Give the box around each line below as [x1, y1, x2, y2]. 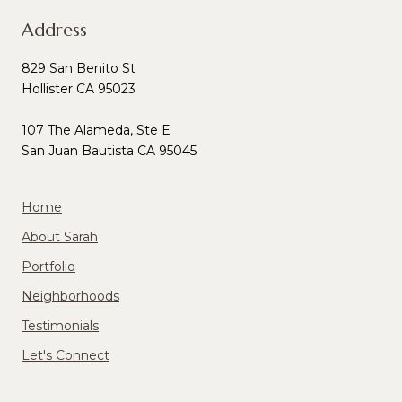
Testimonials [22, 317, 99, 334]
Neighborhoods [22, 287, 119, 304]
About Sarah [22, 228, 98, 245]
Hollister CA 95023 [22, 80, 135, 97]
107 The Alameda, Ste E [22, 121, 170, 138]
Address [22, 18, 87, 41]
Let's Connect [22, 346, 109, 363]
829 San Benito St [22, 59, 139, 76]
